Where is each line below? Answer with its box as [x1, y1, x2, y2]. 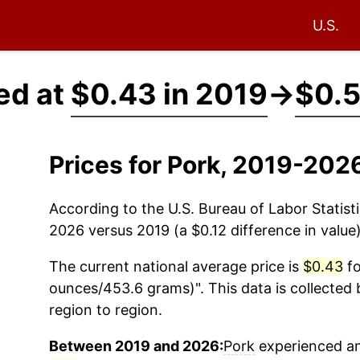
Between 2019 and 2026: [48, 337, 223, 354]
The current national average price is [48, 258, 303, 275]
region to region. [48, 301, 162, 318]
